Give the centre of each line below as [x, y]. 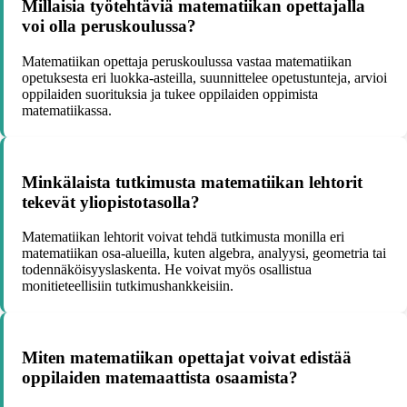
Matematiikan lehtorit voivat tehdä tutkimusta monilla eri [183, 237]
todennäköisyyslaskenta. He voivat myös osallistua [167, 270]
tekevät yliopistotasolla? [111, 202]
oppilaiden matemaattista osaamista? [160, 377]
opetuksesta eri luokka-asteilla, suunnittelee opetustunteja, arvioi [204, 77]
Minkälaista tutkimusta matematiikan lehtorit [192, 182]
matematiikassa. [67, 110]
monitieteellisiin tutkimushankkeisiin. [128, 286]
